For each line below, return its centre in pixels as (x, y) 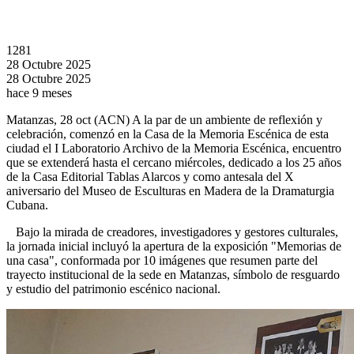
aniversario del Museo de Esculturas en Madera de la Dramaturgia (170, 191)
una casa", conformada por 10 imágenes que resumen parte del (162, 261)
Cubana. (27, 205)
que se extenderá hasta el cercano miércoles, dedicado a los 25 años (174, 163)
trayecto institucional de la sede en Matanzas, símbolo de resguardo (173, 275)
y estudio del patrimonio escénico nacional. (113, 289)
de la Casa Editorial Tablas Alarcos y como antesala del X (150, 177)
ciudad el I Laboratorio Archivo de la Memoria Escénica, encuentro (174, 149)
